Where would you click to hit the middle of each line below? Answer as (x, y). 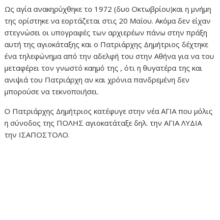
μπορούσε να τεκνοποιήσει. (52, 91)
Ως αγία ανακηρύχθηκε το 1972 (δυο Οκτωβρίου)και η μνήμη (108, 9)
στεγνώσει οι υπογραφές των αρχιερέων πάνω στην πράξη (106, 32)
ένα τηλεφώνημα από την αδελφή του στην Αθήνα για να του (110, 56)
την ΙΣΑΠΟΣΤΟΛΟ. (37, 134)
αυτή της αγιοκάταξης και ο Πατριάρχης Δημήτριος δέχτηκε (107, 44)
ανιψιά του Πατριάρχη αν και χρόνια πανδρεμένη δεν (97, 79)
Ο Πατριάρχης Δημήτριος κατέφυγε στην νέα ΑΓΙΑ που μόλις (109, 111)
